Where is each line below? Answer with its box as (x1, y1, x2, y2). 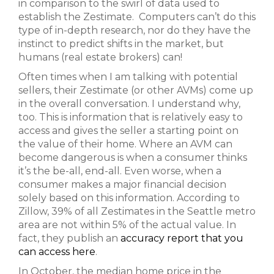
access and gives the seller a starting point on (18, 125, 239, 136)
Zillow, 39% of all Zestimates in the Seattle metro (18, 206, 256, 217)
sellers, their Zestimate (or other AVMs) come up (18, 84, 253, 96)
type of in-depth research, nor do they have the (18, 24, 251, 36)
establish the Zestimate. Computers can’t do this (18, 11, 256, 23)
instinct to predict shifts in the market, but (18, 38, 224, 50)
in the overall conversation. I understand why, (18, 98, 240, 109)
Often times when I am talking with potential (18, 71, 238, 83)
